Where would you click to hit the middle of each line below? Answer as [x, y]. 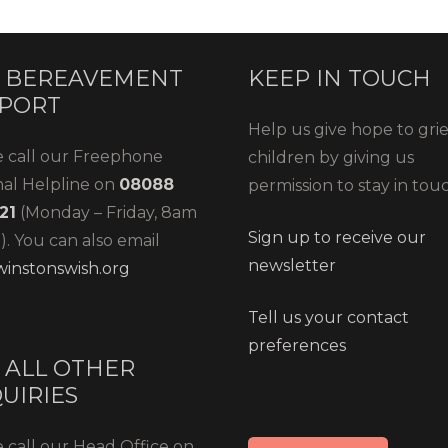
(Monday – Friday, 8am [106, 212]
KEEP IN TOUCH [339, 78]
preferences [297, 345]
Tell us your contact [328, 317]
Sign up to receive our [337, 237]
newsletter [292, 265]
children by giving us [331, 157]
